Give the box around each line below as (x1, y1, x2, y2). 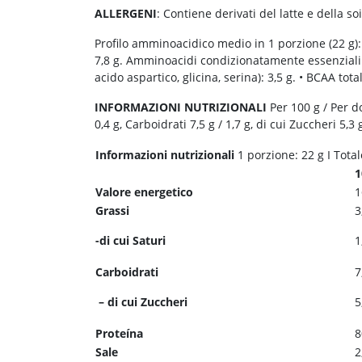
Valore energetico (95, 183, 193, 200)
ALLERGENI (95, 5, 157, 21)
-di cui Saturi (95, 232, 169, 248)
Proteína (95, 325, 143, 341)
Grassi (95, 202, 129, 218)
